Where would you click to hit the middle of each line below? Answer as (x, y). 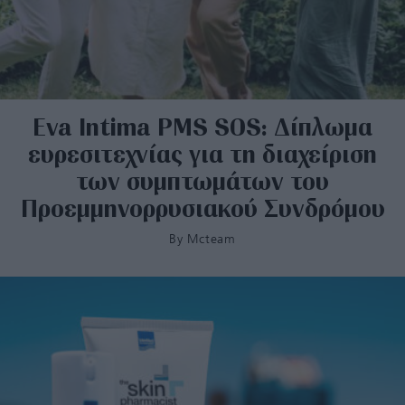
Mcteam (212, 239)
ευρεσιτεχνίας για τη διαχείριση (202, 153)
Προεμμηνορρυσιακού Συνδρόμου (202, 207)
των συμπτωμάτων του (202, 180)
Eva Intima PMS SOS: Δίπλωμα (202, 126)
